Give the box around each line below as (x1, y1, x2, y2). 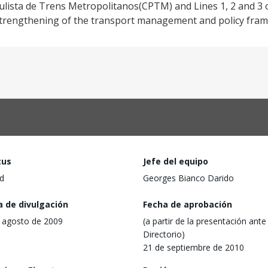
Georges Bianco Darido (143, 172, 234, 184)
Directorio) (143, 228, 185, 240)
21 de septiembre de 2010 (143, 241, 244, 253)
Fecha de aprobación (143, 198, 232, 210)
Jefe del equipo (143, 156, 208, 167)
